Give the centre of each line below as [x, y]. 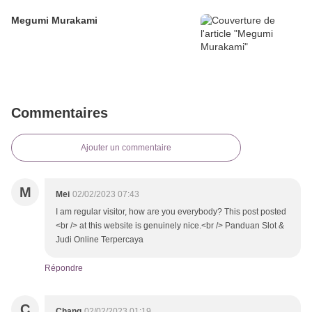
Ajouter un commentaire [126, 148]
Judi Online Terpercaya [100, 240]
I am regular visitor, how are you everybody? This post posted [171, 212]
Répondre [64, 268]
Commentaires [60, 113]
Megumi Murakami [54, 21]
